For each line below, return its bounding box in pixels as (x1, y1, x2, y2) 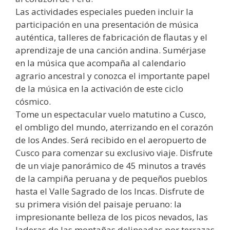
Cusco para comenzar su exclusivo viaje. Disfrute (15, 146, 213, 159)
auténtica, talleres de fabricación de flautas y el (15, 31, 207, 43)
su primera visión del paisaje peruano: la (15, 198, 182, 210)
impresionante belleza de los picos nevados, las (15, 210, 208, 223)
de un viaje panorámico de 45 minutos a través (15, 159, 206, 171)
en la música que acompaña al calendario (15, 56, 186, 69)
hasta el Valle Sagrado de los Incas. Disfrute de (15, 185, 204, 197)
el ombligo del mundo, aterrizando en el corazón (15, 121, 213, 133)
